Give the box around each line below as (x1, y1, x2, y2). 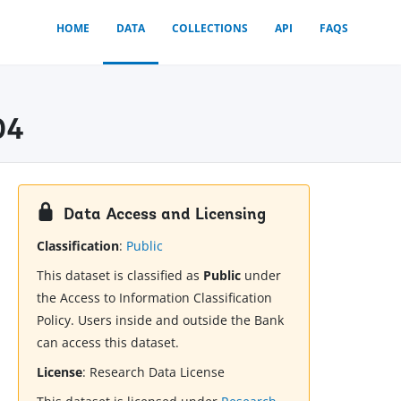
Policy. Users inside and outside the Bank (37, 311, 285, 329)
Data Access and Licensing (64, 206, 267, 224)
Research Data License (90, 363, 226, 381)
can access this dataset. (37, 334, 180, 352)
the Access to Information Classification (37, 289, 273, 307)
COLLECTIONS (172, 21, 248, 36)
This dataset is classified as (37, 267, 204, 285)
